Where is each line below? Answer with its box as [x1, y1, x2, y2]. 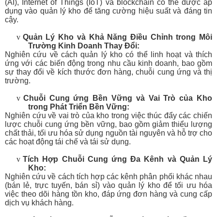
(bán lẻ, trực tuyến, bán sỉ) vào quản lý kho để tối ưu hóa [5, 181, 212, 189]
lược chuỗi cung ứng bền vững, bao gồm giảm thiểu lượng [5, 120, 212, 128]
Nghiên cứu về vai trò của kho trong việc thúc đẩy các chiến [5, 111, 212, 120]
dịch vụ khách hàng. [5, 199, 74, 207]
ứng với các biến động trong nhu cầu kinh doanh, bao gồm [5, 59, 212, 67]
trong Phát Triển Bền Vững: [28, 103, 129, 111]
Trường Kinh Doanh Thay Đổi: [28, 42, 139, 50]
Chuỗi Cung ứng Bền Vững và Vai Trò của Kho [23, 94, 213, 102]
